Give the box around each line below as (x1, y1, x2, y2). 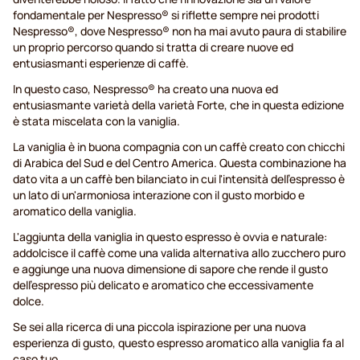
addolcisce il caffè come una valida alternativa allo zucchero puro (13, 245, 346, 261)
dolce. (13, 293, 47, 309)
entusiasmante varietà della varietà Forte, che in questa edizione (13, 97, 344, 113)
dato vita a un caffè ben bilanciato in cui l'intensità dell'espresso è (13, 171, 345, 187)
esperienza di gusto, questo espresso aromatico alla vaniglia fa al (13, 335, 344, 351)
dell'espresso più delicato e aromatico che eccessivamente (13, 277, 313, 293)
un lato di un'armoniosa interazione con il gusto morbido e (13, 187, 305, 203)
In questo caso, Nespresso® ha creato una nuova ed (13, 81, 278, 97)
